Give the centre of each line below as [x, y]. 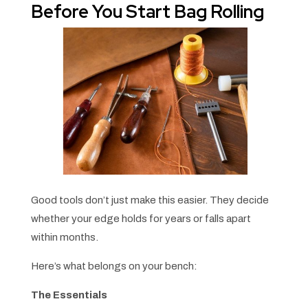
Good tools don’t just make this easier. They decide [150, 200]
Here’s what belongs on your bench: [114, 266]
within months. [64, 238]
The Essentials [69, 295]
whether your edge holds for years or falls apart [141, 219]
